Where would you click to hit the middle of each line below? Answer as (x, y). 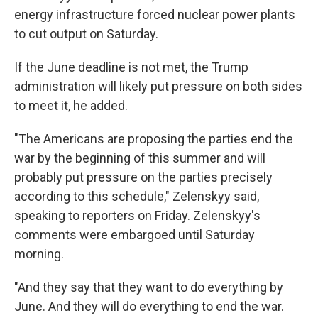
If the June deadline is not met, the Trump (131, 67)
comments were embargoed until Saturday (135, 235)
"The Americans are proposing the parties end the (154, 139)
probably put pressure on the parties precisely (143, 177)
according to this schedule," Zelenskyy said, (137, 196)
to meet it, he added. (71, 105)
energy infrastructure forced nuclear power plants (155, 15)
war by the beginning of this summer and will (140, 158)
